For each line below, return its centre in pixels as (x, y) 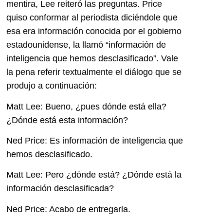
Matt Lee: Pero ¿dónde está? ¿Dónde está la (94, 175)
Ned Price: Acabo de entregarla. (68, 209)
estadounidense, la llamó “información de (86, 45)
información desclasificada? (60, 189)
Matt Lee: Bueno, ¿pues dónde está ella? (86, 106)
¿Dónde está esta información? (67, 120)
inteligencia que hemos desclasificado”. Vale (92, 59)
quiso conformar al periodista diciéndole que (92, 18)
